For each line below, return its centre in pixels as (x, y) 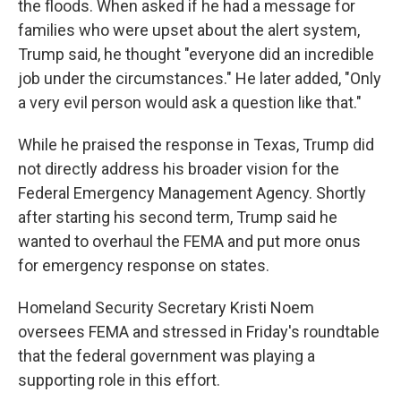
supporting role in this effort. (119, 380)
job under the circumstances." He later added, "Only (200, 78)
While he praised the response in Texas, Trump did (196, 145)
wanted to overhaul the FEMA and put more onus (189, 241)
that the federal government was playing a (166, 356)
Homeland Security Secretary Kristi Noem (166, 307)
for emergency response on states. (144, 265)
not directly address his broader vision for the (179, 169)
